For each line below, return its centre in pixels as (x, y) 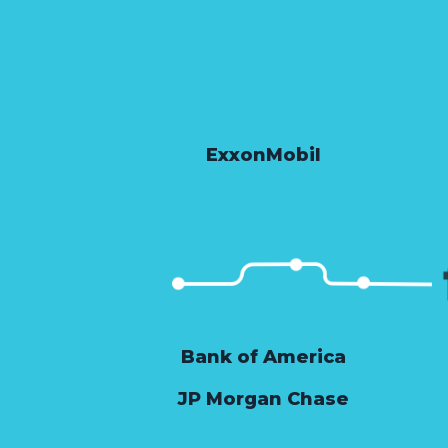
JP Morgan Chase (263, 398)
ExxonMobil (263, 154)
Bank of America (263, 356)
